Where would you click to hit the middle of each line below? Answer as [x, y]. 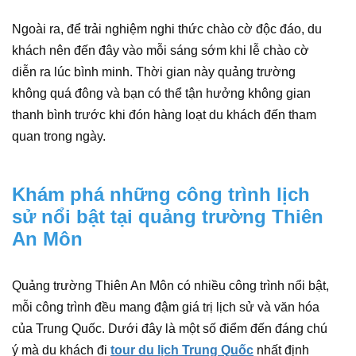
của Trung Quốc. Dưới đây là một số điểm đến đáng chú [170, 329]
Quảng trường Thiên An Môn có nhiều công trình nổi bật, [170, 286]
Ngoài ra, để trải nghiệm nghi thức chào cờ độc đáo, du [167, 29]
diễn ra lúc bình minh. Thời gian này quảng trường [154, 72]
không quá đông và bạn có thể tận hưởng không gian [161, 93]
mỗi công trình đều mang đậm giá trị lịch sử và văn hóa [166, 307]
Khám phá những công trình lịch [161, 194]
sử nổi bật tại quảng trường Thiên [168, 217]
